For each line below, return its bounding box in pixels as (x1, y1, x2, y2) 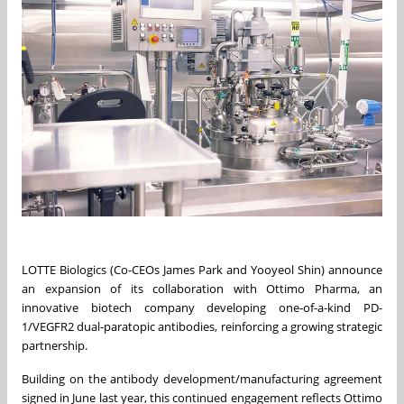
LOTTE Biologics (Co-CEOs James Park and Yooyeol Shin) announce (22, 261, 382, 278)
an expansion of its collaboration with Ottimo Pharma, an (22, 280, 382, 297)
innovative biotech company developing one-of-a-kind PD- (22, 298, 382, 316)
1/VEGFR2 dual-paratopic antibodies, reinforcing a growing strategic (22, 317, 382, 335)
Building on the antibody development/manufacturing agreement (22, 370, 382, 387)
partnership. (22, 336, 87, 353)
